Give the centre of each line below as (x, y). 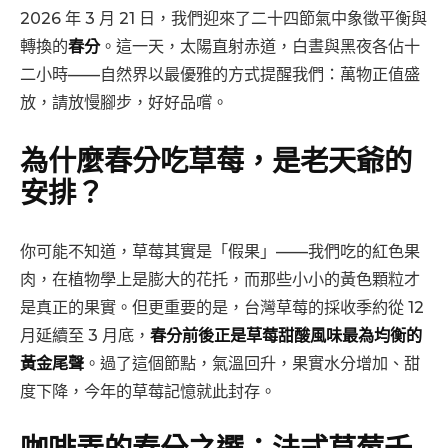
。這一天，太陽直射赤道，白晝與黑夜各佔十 (260, 46)
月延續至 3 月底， (85, 335)
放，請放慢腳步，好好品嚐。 (124, 102)
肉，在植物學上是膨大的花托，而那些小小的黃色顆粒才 (220, 279)
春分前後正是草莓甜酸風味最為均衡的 (286, 335)
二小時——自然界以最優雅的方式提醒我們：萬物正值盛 (220, 74)
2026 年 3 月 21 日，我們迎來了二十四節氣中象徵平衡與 (223, 18)
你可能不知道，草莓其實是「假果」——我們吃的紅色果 (220, 251)
